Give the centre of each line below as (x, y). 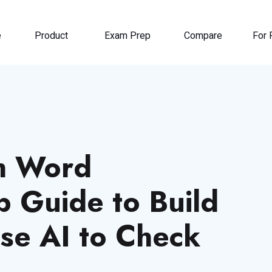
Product (51, 36)
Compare (203, 36)
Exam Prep (127, 36)
